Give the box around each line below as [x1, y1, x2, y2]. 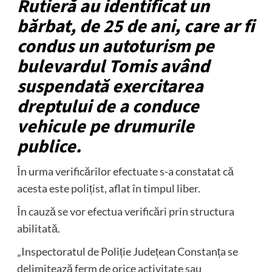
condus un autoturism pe [16, 33, 214, 59]
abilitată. [16, 222, 60, 235]
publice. [16, 134, 81, 160]
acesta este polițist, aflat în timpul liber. [16, 182, 200, 195]
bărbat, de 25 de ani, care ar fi [16, 13, 254, 39]
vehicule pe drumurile [16, 114, 194, 140]
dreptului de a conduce [16, 93, 199, 120]
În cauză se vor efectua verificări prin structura [16, 205, 234, 218]
